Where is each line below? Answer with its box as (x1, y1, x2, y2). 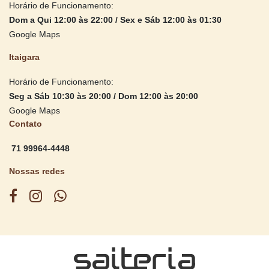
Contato (9, 118, 42, 128)
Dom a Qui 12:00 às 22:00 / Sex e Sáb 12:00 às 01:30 (9, 14, 222, 25)
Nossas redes (9, 166, 65, 176)
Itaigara (9, 52, 40, 62)
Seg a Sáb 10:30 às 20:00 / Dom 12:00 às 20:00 (9, 91, 198, 101)
